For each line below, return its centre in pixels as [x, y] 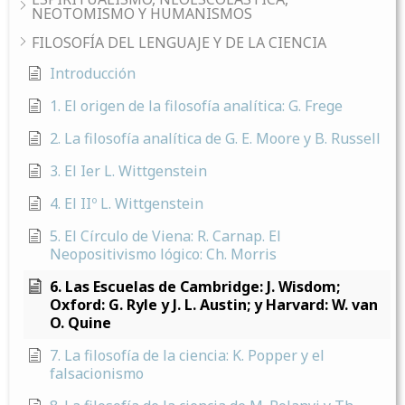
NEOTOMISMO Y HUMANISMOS [142, 13]
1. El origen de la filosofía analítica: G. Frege [196, 105]
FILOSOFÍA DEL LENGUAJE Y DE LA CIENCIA [179, 42]
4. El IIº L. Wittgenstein [127, 203]
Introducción [93, 73]
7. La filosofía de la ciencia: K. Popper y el [187, 355]
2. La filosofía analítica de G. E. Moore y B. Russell [215, 138]
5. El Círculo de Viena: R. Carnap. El [165, 235]
